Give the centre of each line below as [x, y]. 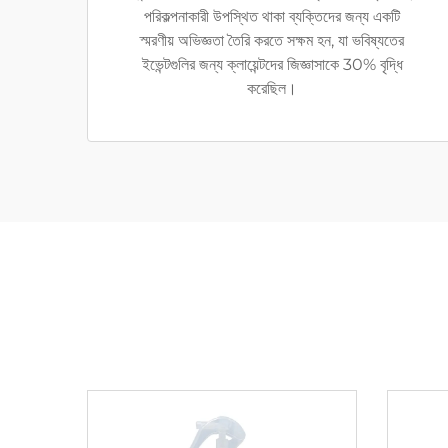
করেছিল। [272, 89]
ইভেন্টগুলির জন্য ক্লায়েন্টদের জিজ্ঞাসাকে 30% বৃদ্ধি [272, 65]
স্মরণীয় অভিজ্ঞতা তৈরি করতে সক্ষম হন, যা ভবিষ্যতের [272, 41]
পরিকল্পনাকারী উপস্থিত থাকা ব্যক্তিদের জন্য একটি [272, 17]
